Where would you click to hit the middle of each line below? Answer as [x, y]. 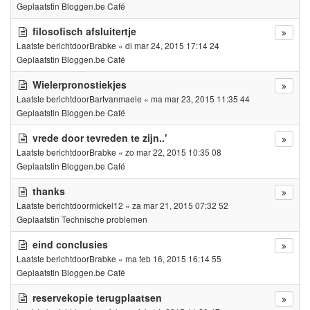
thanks [49, 191]
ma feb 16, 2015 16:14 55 [173, 258]
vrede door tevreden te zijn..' [100, 137]
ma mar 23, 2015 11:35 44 [200, 98]
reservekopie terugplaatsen [97, 297]
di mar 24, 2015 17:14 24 [172, 45]
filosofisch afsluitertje [84, 31]
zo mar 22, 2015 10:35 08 [173, 152]
